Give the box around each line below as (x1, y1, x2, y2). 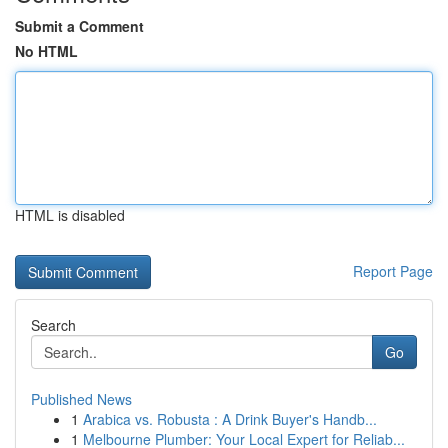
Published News (31, 389, 132, 409)
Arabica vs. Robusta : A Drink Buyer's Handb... (83, 409, 377, 429)
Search (31, 315, 76, 335)
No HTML (15, 41, 78, 61)
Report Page (353, 261, 433, 281)
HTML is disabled (15, 205, 125, 225)
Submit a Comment (15, 16, 144, 36)
